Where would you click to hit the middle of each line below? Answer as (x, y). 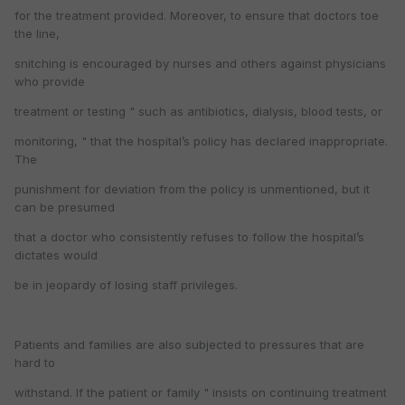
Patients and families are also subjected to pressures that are (189, 345)
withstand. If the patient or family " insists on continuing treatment (201, 393)
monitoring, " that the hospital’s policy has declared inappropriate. (201, 141)
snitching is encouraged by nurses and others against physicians (200, 64)
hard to (35, 363)
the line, (37, 34)
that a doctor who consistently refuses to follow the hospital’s (189, 237)
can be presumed (65, 207)
